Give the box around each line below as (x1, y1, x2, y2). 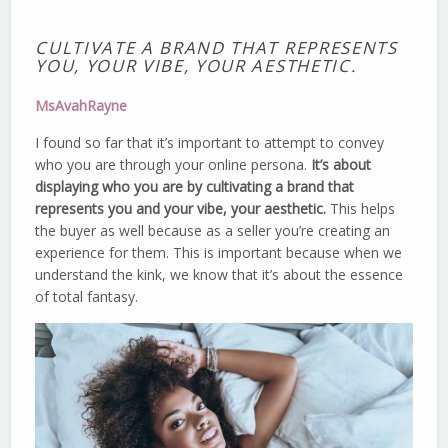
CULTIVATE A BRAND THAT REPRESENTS (35, 35, 398, 59)
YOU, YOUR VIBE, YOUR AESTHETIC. (35, 53, 357, 77)
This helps (330, 198, 396, 218)
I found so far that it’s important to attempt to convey (35, 132, 385, 152)
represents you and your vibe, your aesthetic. (35, 198, 331, 218)
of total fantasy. (35, 286, 139, 306)
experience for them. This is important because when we (35, 242, 403, 262)
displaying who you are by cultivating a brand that (35, 176, 355, 196)
